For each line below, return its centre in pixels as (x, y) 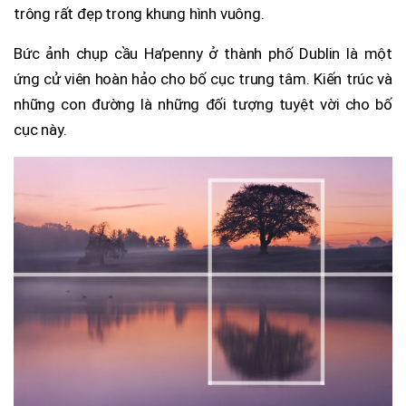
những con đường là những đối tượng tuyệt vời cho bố (203, 104)
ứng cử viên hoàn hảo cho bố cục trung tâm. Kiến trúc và (203, 78)
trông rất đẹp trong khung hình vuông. (139, 13)
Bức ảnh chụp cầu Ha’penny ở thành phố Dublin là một (203, 53)
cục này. (40, 129)
